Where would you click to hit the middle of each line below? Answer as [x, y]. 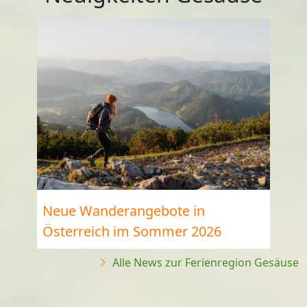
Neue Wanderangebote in [124, 210]
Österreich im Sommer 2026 [132, 231]
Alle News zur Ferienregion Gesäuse [204, 263]
